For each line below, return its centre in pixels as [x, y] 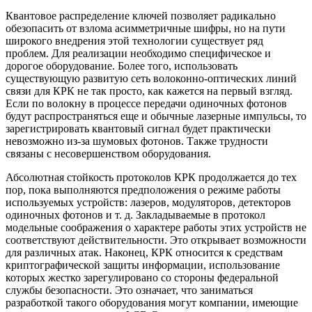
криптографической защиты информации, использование [143, 265]
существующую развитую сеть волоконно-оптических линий [151, 78]
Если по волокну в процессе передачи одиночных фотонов [146, 103]
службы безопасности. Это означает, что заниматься [129, 290]
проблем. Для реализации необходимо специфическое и [138, 53]
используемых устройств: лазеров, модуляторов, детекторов [148, 202]
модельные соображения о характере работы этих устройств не [156, 227]
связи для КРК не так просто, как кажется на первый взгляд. [149, 91]
